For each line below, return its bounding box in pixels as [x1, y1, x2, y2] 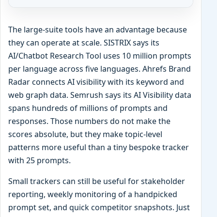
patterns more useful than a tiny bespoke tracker [8, 141, 189, 153]
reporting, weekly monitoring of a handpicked [8, 188, 177, 200]
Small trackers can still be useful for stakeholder [8, 175, 185, 186]
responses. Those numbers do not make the [8, 115, 170, 126]
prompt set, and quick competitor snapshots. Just [8, 201, 190, 213]
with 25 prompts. [8, 155, 71, 166]
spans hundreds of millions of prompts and [8, 102, 168, 113]
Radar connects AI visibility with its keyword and [8, 76, 184, 87]
